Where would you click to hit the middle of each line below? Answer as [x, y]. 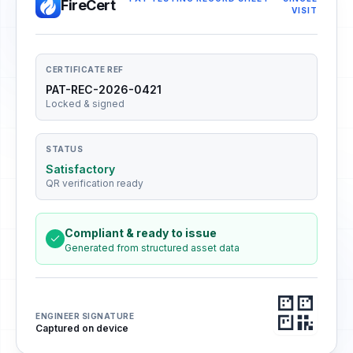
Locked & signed [85, 104]
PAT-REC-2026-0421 [104, 89]
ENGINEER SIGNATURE [85, 316]
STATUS [64, 149]
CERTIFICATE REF [85, 69]
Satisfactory [80, 169]
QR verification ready [95, 183]
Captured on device [82, 328]
